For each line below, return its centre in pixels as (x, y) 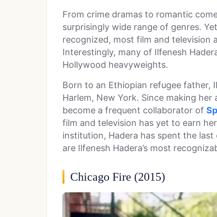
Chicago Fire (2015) (118, 177)
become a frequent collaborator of (133, 110)
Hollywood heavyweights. (115, 64)
